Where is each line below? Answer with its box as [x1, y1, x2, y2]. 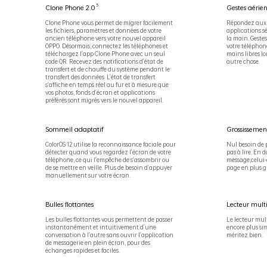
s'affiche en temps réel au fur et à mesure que [45, 80, 169, 89]
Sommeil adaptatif [45, 124, 104, 134]
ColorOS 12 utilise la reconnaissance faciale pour [45, 140, 176, 149]
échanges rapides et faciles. [45, 246, 120, 254]
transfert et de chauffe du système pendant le [45, 65, 170, 74]
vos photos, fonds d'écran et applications [45, 88, 155, 97]
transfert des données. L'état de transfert [45, 73, 156, 82]
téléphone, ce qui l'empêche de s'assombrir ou [45, 156, 169, 164]
